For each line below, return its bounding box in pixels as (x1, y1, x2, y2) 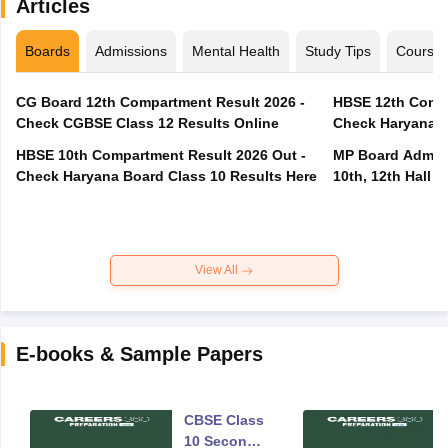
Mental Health (191, 43, 280, 60)
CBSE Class (183, 412, 264, 429)
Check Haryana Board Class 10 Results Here (15, 168, 317, 185)
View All (195, 263, 241, 278)
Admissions (94, 43, 167, 60)
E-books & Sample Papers (15, 343, 263, 366)
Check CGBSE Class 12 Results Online (15, 115, 279, 132)
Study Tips (304, 43, 371, 60)
